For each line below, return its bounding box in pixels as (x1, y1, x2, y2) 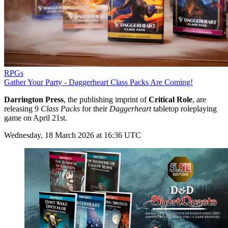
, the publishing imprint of (64, 95, 149, 104)
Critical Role (149, 95, 192, 104)
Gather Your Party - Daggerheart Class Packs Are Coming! (4, 77, 193, 87)
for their (80, 104, 109, 113)
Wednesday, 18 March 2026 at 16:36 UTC (4, 130, 141, 139)
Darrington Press (4, 95, 64, 104)
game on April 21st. (4, 113, 67, 122)
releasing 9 (4, 104, 41, 113)
